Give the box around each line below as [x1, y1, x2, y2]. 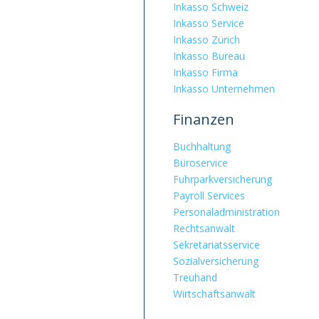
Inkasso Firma [173, 66, 238, 79]
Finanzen [173, 110, 234, 129]
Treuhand [173, 271, 217, 284]
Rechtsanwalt [173, 221, 235, 235]
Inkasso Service [173, 16, 244, 30]
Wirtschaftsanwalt [173, 287, 256, 300]
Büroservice [173, 156, 228, 169]
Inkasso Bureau [173, 49, 245, 63]
